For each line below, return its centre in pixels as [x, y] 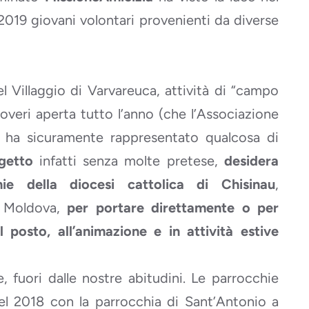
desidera [252, 161]
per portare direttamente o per [173, 208]
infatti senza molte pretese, [129, 161]
